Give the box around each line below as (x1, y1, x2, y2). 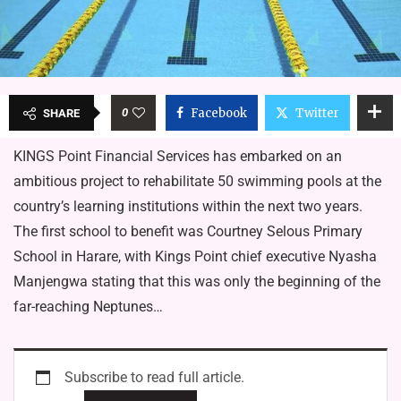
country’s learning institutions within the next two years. (13, 198, 363, 216)
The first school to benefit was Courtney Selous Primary (13, 223, 363, 241)
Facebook (190, 106, 247, 122)
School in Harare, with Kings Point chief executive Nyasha (13, 248, 377, 266)
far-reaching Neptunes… (13, 298, 163, 316)
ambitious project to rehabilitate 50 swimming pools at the (13, 173, 381, 191)
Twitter (294, 106, 339, 122)
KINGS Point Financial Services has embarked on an (13, 148, 342, 166)
